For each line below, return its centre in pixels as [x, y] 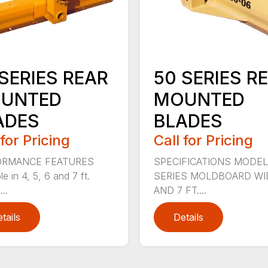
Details [188, 217]
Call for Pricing [203, 140]
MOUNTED [199, 99]
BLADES [188, 121]
